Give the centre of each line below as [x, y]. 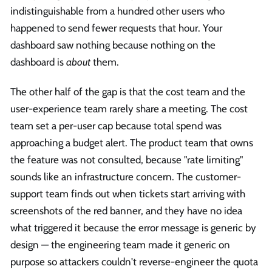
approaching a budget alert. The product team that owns [132, 143]
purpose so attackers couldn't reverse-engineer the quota [134, 262]
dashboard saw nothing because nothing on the [113, 45]
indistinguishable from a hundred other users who [117, 11]
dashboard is [38, 62]
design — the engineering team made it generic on [120, 245]
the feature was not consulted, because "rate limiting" [127, 160]
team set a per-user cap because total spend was [116, 126]
